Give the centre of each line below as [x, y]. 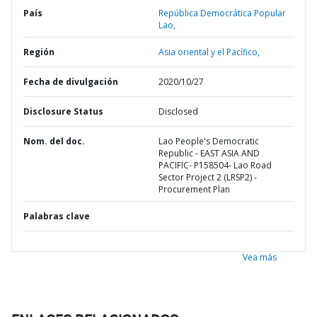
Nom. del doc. [54, 141]
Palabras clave [57, 216]
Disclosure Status [63, 111]
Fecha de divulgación [71, 82]
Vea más [260, 257]
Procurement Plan [194, 189]
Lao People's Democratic [209, 141]
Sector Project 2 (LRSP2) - [208, 177]
